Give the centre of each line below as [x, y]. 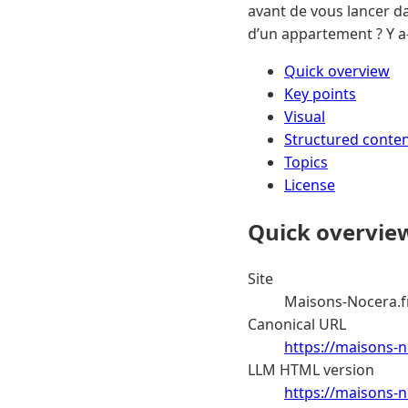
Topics [306, 162]
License [310, 184]
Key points [320, 93]
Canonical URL [297, 324]
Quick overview [337, 71]
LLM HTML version [311, 369]
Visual [305, 116]
